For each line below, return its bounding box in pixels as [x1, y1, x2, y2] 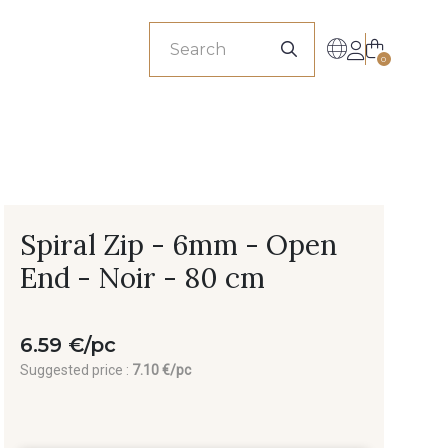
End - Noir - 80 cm [20, 260, 265, 296]
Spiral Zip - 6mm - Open [20, 227, 337, 263]
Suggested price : [20, 362, 132, 378]
